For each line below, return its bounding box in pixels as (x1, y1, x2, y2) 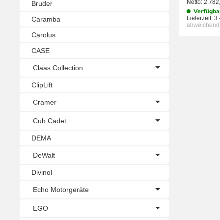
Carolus (31, 30, 55, 39)
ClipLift (31, 81, 53, 89)
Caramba (31, 15, 60, 23)
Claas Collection (33, 63, 83, 72)
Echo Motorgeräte (33, 185, 89, 193)
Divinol (31, 168, 52, 176)
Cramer (33, 98, 56, 106)
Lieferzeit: (187, 15, 213, 22)
